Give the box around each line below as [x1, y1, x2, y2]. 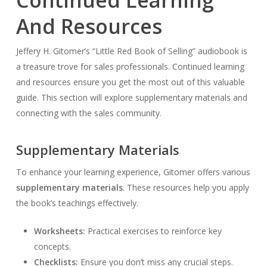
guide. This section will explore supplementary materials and [15, 91, 247, 103]
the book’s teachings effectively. [15, 197, 138, 209]
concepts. [33, 240, 71, 252]
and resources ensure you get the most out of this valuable [15, 76, 245, 88]
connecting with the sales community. [15, 107, 162, 119]
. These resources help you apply [122, 181, 249, 193]
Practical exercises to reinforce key [85, 225, 222, 237]
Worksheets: [33, 225, 85, 237]
